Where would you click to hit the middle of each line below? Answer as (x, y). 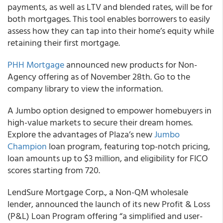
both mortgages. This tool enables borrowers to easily (109, 19)
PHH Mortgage (36, 64)
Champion (27, 146)
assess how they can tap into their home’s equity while (111, 31)
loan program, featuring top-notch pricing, (128, 146)
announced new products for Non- (131, 64)
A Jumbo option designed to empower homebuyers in (110, 110)
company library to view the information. (85, 88)
